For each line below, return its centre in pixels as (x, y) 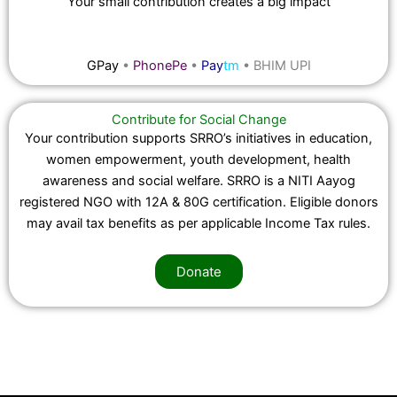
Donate (198, 272)
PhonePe (161, 65)
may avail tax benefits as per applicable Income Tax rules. (198, 223)
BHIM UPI (282, 65)
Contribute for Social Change (198, 119)
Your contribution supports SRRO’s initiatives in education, (198, 138)
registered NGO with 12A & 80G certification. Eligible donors (198, 202)
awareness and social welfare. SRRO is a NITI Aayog (198, 180)
